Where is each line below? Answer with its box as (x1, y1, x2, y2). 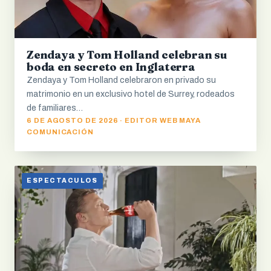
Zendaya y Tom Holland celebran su (27, 47, 227, 62)
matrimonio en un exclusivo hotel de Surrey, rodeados (27, 89, 235, 99)
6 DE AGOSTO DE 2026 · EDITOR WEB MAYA (27, 116, 201, 124)
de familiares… (27, 103, 83, 113)
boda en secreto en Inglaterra (27, 59, 195, 74)
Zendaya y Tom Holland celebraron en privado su (27, 75, 216, 85)
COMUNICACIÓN (27, 128, 94, 135)
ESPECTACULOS (27, 177, 98, 184)
